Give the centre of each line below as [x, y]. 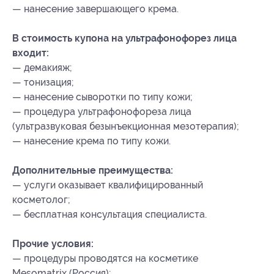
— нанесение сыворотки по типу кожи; [102, 97]
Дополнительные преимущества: [93, 171]
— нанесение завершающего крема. [95, 9]
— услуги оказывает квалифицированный [108, 185]
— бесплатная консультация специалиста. [109, 215]
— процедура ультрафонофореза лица [102, 112]
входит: [31, 53]
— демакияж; [42, 68]
